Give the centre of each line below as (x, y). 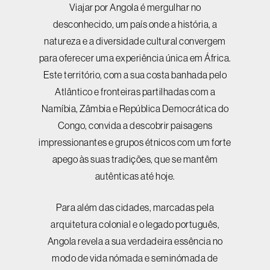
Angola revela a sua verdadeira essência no (135, 241)
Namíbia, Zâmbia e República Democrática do (135, 108)
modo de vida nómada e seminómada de (135, 258)
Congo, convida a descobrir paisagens (135, 125)
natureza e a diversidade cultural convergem (135, 41)
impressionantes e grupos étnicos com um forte (135, 142)
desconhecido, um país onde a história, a (135, 24)
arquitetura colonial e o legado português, (135, 224)
